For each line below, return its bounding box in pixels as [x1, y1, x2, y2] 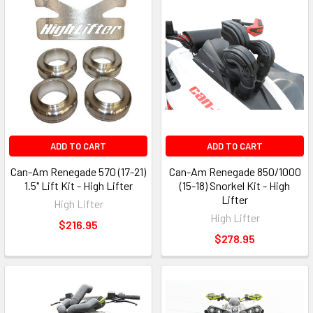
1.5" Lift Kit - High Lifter [24, 179, 133, 193]
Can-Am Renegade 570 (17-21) [10, 165, 146, 179]
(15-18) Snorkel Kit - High [180, 179, 290, 193]
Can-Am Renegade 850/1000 [168, 165, 301, 179]
